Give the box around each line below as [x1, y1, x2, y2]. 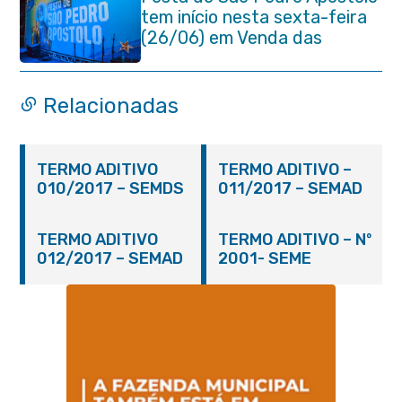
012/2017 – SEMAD [37, 249, 184, 268]
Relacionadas [38, 93, 179, 118]
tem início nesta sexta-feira [140, 6, 367, 28]
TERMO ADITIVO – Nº [218, 230, 371, 249]
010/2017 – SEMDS [129, 179, 185, 198]
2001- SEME [218, 249, 311, 268]
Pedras [140, 48, 199, 69]
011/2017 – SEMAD [308, 179, 363, 198]
